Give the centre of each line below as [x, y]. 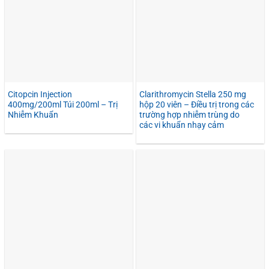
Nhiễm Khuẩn [33, 115]
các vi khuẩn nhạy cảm [182, 125]
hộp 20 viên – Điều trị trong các [197, 105]
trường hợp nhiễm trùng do [189, 115]
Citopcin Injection [40, 95]
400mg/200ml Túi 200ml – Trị [63, 105]
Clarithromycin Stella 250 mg [193, 95]
